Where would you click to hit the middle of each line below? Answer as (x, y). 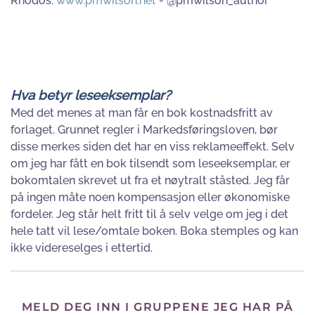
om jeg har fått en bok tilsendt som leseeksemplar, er (150, 163)
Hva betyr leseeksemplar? (91, 95)
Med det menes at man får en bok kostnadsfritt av (142, 113)
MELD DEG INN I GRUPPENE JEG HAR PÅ (157, 307)
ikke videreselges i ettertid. (82, 248)
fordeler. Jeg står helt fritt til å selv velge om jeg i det (149, 214)
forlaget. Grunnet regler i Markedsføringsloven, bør (144, 130)
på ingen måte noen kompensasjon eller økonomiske (150, 197)
